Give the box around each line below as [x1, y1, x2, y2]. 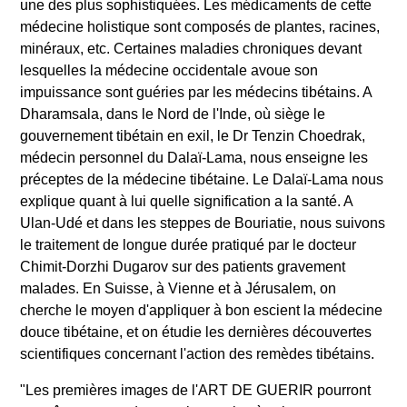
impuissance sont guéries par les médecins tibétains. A [20, 84, 372, 100]
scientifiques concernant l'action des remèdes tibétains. [20, 345, 374, 362]
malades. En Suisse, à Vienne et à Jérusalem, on [20, 280, 336, 296]
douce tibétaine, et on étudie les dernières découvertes [20, 323, 372, 340]
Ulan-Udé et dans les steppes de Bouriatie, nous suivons [20, 214, 385, 231]
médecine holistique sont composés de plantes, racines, [20, 18, 380, 35]
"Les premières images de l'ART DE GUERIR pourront [20, 382, 371, 398]
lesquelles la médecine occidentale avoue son [20, 62, 318, 78]
